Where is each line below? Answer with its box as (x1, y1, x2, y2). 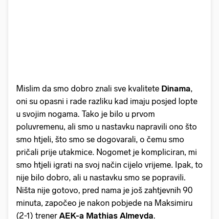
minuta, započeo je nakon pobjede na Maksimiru (16, 197, 193, 208)
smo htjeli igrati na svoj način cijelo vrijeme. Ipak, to (16, 159, 203, 170)
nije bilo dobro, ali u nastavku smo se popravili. (16, 172, 186, 182)
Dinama (161, 83, 191, 93)
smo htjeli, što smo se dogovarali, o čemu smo (16, 134, 184, 144)
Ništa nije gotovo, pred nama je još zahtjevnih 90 (16, 185, 193, 195)
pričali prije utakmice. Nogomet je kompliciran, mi (16, 147, 197, 157)
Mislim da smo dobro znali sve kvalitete (16, 83, 161, 93)
